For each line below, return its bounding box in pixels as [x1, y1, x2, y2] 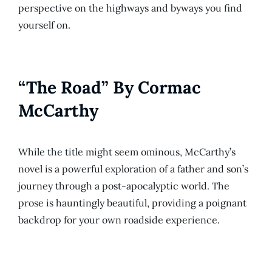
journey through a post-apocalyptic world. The [18, 180, 229, 192]
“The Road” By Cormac [18, 76, 201, 99]
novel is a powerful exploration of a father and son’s [18, 163, 248, 175]
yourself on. [18, 19, 70, 32]
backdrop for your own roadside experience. [18, 214, 220, 226]
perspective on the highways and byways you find [18, 2, 242, 15]
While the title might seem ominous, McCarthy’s [18, 146, 236, 158]
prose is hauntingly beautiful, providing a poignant [18, 197, 246, 209]
